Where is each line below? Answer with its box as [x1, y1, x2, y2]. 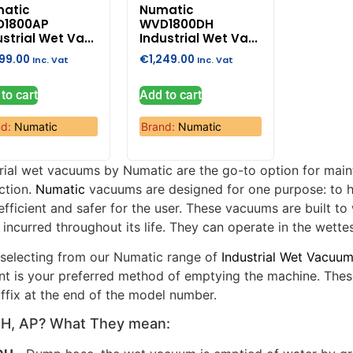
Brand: [141, 119, 179, 133]
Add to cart [139, 87, 203, 102]
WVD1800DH [139, 16, 214, 33]
